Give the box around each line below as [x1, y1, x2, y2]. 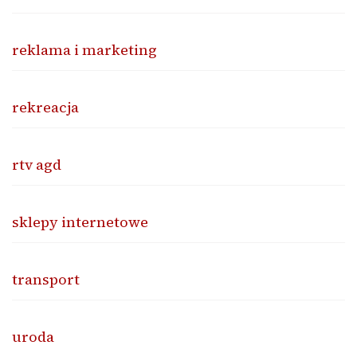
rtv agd [12, 155, 61, 175]
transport [12, 269, 80, 290]
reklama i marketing [12, 40, 157, 61]
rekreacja [12, 97, 79, 118]
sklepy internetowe [12, 212, 148, 233]
